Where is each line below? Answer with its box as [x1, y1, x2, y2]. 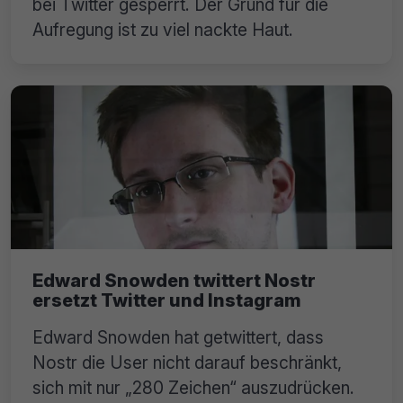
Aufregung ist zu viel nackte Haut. [32, 19, 293, 41]
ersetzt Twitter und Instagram [32, 289, 301, 311]
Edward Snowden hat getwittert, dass [32, 326, 324, 348]
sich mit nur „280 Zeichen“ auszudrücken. [32, 376, 354, 399]
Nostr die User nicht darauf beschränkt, [32, 351, 342, 373]
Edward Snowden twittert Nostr [32, 269, 316, 291]
